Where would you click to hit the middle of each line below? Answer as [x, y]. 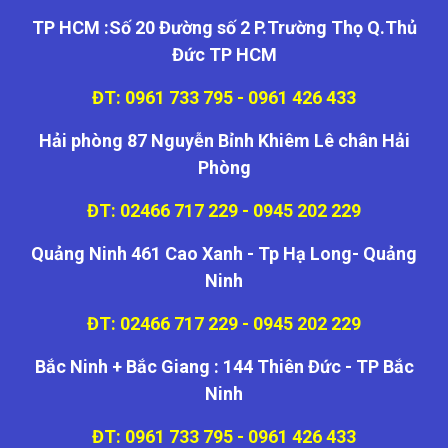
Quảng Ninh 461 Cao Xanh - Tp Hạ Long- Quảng [224, 253]
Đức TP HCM [224, 54]
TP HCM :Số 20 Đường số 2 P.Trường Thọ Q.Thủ [224, 27]
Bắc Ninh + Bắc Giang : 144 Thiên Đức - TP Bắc [224, 366]
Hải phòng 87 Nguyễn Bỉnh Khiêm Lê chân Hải [224, 140]
